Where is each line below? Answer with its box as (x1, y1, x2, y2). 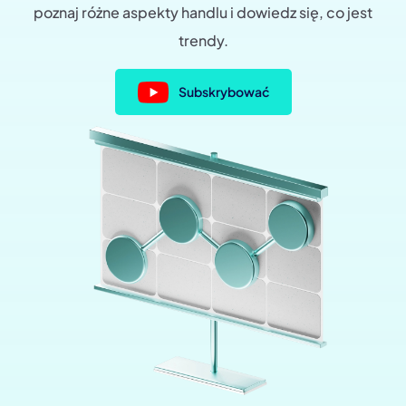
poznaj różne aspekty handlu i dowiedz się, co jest (34, 3, 372, 23)
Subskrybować (178, 83, 269, 101)
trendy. (178, 31, 228, 51)
